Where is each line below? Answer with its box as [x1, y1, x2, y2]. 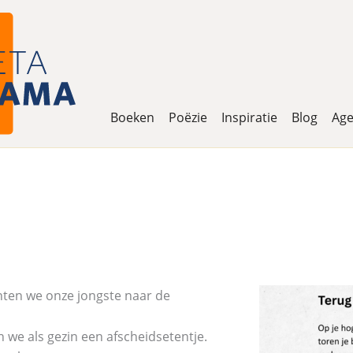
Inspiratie [221, 108, 277, 126]
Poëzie [169, 108, 207, 126]
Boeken [110, 108, 154, 126]
